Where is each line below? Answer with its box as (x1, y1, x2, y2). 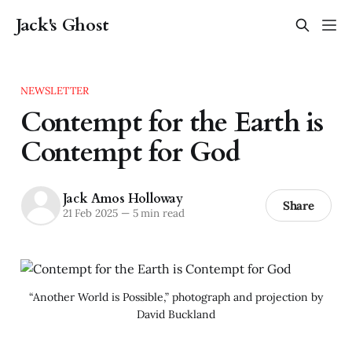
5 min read (129, 206, 185, 221)
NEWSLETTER (20, 83, 90, 97)
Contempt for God (20, 134, 240, 171)
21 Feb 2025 (62, 206, 118, 221)
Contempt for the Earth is (20, 104, 324, 141)
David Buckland (137, 306, 215, 321)
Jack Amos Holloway (62, 190, 183, 208)
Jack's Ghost (16, 13, 109, 37)
